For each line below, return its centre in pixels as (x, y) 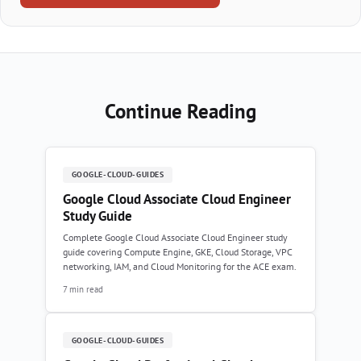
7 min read (83, 288)
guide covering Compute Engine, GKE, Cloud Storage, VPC (178, 252)
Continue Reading (180, 112)
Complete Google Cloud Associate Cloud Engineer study (175, 238)
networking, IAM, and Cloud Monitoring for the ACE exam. (180, 267)
